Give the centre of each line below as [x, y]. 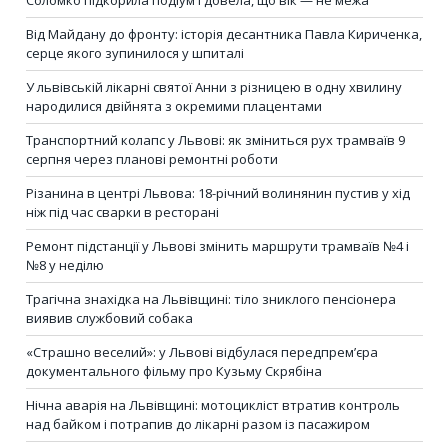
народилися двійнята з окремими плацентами [174, 105]
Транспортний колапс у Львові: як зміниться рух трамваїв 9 [215, 139]
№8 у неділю [65, 264]
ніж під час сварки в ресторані [122, 211]
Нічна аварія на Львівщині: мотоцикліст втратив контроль [213, 404]
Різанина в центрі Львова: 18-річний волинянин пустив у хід [218, 192]
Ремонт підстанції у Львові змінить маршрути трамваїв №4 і [217, 245]
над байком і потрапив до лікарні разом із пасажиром [198, 423]
